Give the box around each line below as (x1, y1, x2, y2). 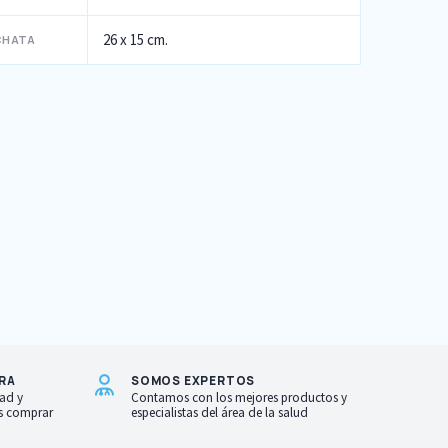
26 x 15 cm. (103, 30, 168, 49)
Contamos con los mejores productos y (131, 389, 347, 406)
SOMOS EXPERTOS (131, 373, 256, 388)
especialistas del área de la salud (131, 404, 308, 421)
